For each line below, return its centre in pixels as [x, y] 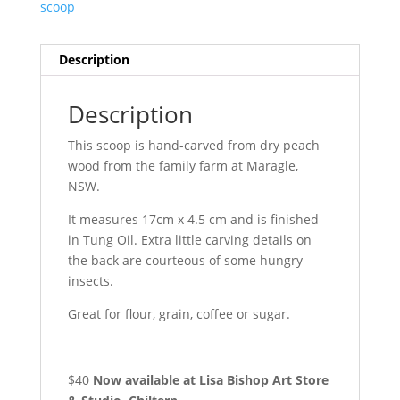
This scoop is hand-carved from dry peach [193, 146]
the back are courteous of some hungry [185, 261]
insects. [90, 281]
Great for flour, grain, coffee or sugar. [179, 314]
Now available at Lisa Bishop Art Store [210, 380]
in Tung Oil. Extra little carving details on [189, 240]
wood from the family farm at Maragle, [183, 166]
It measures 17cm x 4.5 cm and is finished [193, 220]
